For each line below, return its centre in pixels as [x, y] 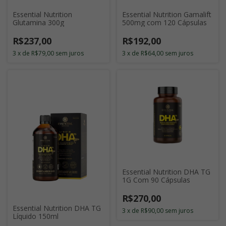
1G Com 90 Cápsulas [156, 180]
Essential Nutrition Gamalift [166, 14]
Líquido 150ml [36, 216]
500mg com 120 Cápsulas [164, 22]
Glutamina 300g [38, 22]
